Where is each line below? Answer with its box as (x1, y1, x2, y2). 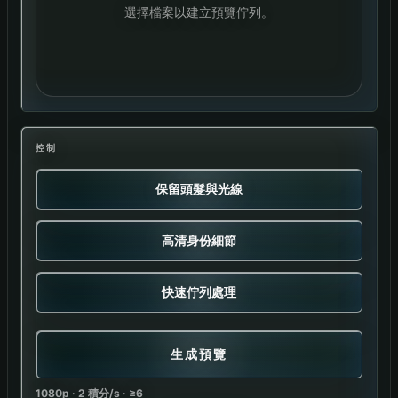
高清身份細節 (162, 233, 236, 248)
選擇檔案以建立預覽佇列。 (124, 4, 274, 20)
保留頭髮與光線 (155, 181, 243, 196)
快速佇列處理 (162, 284, 236, 299)
